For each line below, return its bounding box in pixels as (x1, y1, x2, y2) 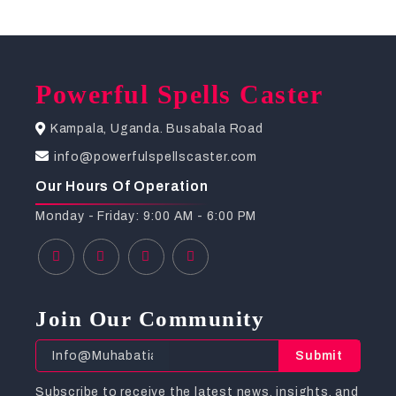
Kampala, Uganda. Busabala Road (49, 122, 263, 136)
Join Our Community (35, 306, 264, 331)
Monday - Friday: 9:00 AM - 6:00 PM (35, 209, 257, 223)
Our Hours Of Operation (35, 178, 209, 194)
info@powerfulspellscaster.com (53, 149, 258, 164)
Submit (295, 348, 343, 362)
